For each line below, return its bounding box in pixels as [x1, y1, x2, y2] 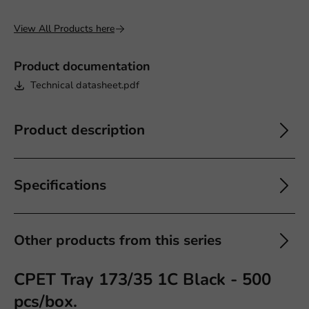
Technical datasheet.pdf [30, 78, 139, 92]
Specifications [14, 175, 106, 195]
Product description [14, 120, 145, 139]
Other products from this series [14, 230, 221, 250]
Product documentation [14, 57, 150, 74]
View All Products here [14, 21, 114, 35]
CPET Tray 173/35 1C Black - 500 [14, 268, 271, 290]
